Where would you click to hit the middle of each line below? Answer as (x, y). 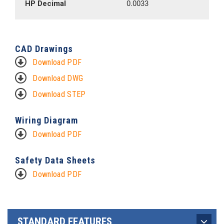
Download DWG (58, 78)
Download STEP (59, 94)
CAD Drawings (44, 49)
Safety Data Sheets (55, 160)
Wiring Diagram (46, 120)
